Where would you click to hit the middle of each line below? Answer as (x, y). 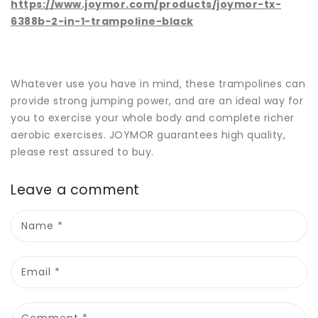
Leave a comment (75, 190)
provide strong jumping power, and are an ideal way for (157, 101)
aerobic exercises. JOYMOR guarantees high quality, (148, 135)
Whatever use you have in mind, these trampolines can (158, 84)
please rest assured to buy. (82, 152)
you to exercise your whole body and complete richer (153, 118)
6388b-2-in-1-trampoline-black (102, 22)
